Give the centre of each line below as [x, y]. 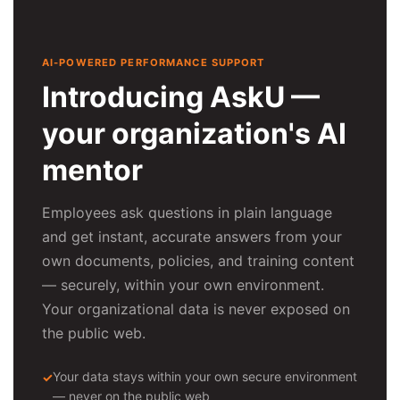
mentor [92, 171]
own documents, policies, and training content [198, 261]
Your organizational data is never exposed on [196, 309]
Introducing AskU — [181, 97]
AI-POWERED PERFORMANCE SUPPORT [154, 62]
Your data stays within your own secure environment [205, 377]
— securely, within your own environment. [183, 285]
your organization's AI [194, 134]
